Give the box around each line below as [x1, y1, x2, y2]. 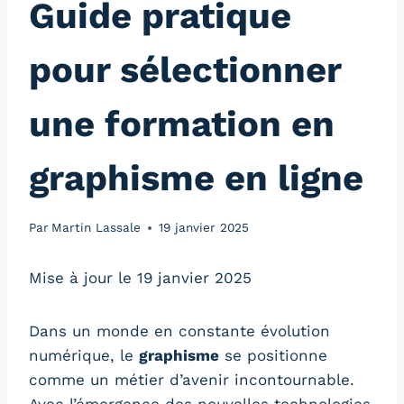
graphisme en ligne [29, 157, 363, 200]
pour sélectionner [29, 49, 341, 92]
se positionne [219, 346, 327, 365]
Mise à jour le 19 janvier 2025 [29, 269, 252, 288]
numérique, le [29, 346, 139, 365]
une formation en [29, 103, 335, 146]
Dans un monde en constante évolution [29, 322, 330, 341]
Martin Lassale [51, 220, 142, 235]
